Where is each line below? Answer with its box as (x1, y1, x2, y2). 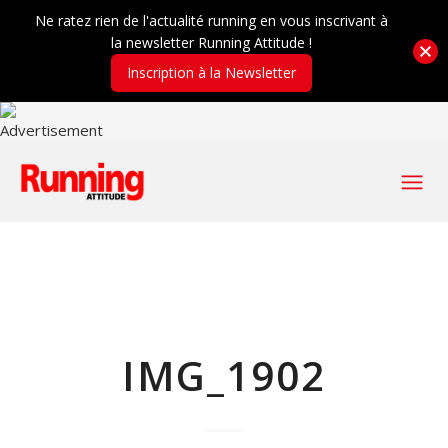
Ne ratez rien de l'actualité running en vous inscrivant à (35, 11, 388, 30)
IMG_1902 (122, 348, 326, 403)
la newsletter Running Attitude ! (111, 33, 312, 52)
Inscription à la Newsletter (127, 63, 296, 82)
